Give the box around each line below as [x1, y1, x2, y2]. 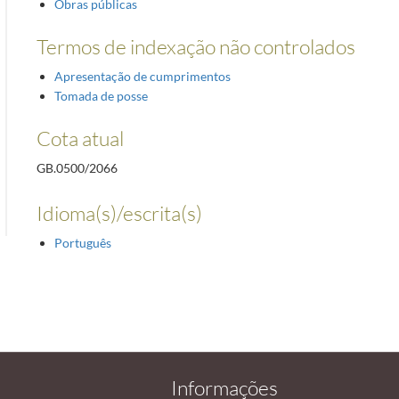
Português [53, 235, 111, 250]
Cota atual [36, 125, 124, 151]
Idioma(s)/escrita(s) [36, 200, 202, 225]
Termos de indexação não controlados [36, 33, 355, 59]
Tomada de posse [53, 87, 148, 103]
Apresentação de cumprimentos [53, 68, 231, 84]
